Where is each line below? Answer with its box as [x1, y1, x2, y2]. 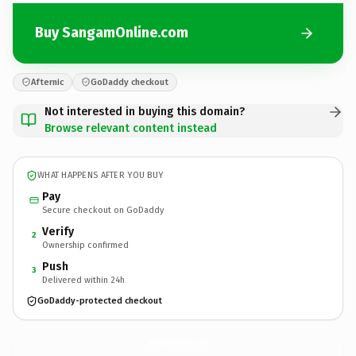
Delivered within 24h [42, 274, 125, 285]
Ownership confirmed [42, 239, 129, 250]
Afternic [31, 76, 64, 87]
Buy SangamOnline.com [35, 24, 188, 41]
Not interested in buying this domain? [44, 104, 245, 118]
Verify [42, 224, 74, 238]
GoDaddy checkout [91, 76, 168, 87]
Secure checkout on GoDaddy [42, 204, 164, 215]
